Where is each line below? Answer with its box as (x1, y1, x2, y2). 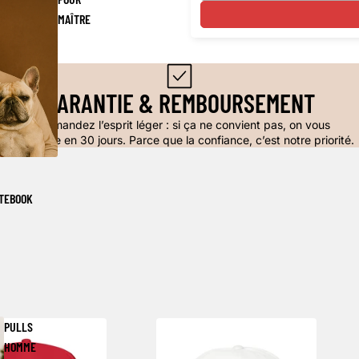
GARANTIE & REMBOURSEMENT (44, 87, 315, 118)
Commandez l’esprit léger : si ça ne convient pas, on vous (29, 117, 330, 131)
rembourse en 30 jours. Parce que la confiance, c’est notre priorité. (5, 132, 354, 147)
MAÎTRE (57, 11, 91, 27)
